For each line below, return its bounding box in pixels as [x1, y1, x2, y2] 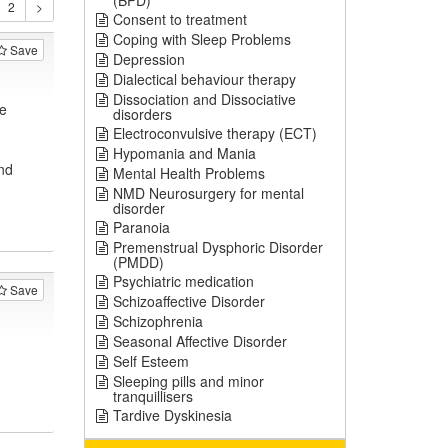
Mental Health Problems [112, 163, 265, 183]
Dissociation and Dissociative [112, 89, 296, 109]
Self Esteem [112, 351, 189, 371]
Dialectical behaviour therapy [112, 69, 296, 89]
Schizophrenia [112, 311, 203, 331]
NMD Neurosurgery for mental [112, 183, 304, 203]
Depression [112, 49, 185, 69]
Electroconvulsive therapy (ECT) [112, 123, 317, 143]
